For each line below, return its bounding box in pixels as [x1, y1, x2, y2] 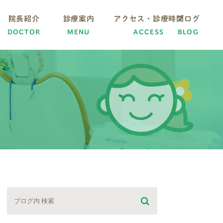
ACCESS [133, 28, 164, 35]
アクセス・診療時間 [113, 14, 184, 22]
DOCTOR [7, 28, 41, 35]
